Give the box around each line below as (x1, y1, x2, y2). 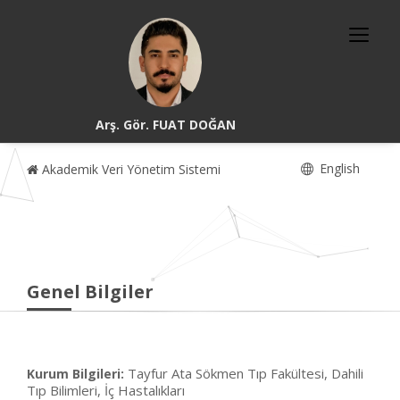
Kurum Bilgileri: (27, 365, 124, 382)
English (316, 160, 360, 177)
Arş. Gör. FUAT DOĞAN (95, 116, 236, 133)
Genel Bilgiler (27, 279, 154, 304)
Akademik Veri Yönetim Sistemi (38, 161, 221, 178)
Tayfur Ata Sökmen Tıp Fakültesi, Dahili (128, 364, 363, 382)
